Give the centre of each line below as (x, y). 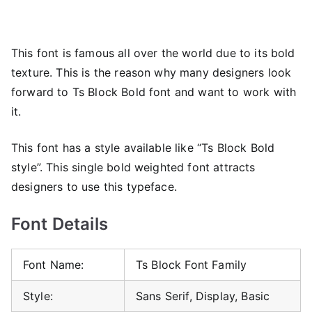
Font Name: (54, 264)
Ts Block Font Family (192, 264)
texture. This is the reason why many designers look (151, 72)
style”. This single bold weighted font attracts (133, 167)
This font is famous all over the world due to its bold (153, 53)
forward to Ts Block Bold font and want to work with (154, 92)
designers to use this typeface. (94, 186)
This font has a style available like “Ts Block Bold (143, 147)
